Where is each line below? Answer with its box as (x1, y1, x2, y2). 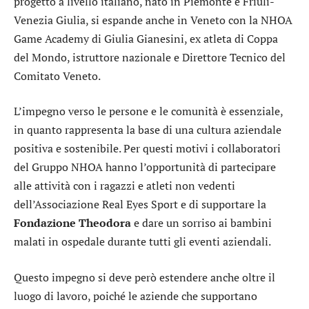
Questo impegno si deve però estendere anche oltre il (14, 270, 275, 286)
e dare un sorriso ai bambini (131, 215, 272, 231)
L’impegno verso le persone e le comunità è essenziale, (14, 103, 283, 119)
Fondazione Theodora (14, 215, 131, 231)
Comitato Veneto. (14, 68, 101, 83)
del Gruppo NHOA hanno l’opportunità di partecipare (14, 159, 276, 175)
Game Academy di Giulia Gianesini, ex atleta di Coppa (14, 30, 278, 46)
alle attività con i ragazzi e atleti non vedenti (14, 178, 235, 194)
